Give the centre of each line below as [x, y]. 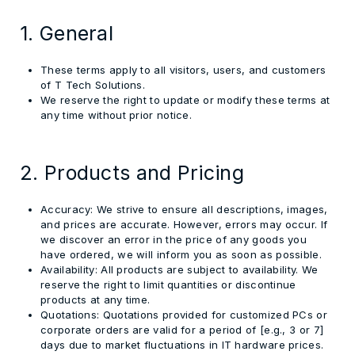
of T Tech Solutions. [93, 85]
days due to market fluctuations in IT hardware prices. [182, 345]
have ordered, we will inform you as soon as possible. [181, 254]
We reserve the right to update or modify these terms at [185, 100]
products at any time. [95, 300]
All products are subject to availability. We [208, 269]
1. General [67, 33]
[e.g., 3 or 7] [292, 330]
